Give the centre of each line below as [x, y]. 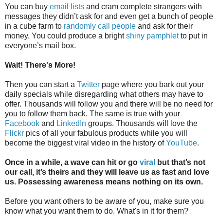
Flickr [14, 133]
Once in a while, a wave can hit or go [72, 162]
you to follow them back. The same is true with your [92, 113]
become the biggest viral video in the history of [85, 143]
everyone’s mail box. [40, 45]
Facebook [22, 123]
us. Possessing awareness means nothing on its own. [104, 182]
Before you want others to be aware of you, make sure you [104, 201]
